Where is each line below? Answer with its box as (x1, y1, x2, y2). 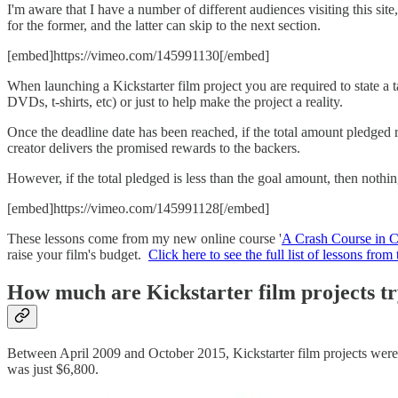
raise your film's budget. (7, 246, 148, 262)
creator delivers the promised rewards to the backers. (7, 139, 300, 155)
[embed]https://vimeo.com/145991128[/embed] (7, 200, 269, 216)
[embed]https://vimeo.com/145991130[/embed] (7, 47, 269, 63)
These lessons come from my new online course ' (7, 230, 282, 246)
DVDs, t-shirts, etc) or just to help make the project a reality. (7, 93, 343, 109)
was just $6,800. (7, 362, 99, 378)
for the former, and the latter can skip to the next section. (7, 17, 321, 33)
